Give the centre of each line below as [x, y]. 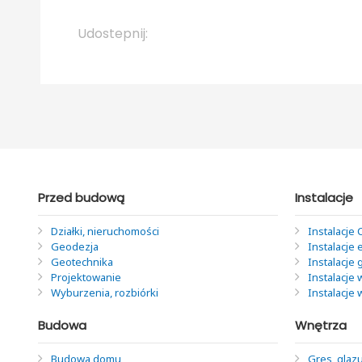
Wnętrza [320, 326]
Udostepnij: [113, 34]
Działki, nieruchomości [105, 232]
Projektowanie [86, 278]
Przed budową [81, 198]
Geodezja [75, 247]
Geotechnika [82, 262]
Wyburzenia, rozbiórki [105, 293]
